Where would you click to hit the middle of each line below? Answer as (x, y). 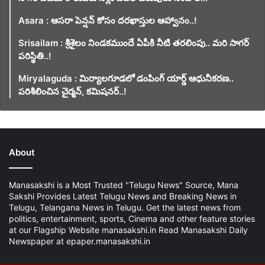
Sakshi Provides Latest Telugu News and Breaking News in (123, 196)
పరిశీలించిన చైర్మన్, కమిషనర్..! (72, 92)
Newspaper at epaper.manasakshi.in (80, 241)
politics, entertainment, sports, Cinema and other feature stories (132, 219)
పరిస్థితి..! (35, 56)
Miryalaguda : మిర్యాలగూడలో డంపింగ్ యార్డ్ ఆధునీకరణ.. (126, 79)
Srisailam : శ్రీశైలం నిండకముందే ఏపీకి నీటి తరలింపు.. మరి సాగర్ (134, 43)
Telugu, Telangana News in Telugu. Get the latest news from (125, 208)
